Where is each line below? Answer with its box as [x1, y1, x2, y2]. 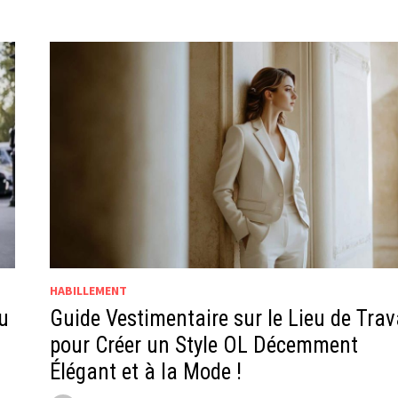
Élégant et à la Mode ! [49, 358, 242, 385]
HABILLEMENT [49, 282, 127, 298]
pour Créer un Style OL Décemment [49, 331, 358, 358]
